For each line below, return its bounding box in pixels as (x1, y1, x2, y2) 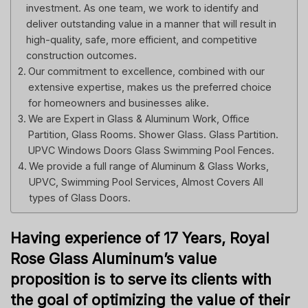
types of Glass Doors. (28, 191, 131, 203)
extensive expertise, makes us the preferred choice (27, 80, 272, 93)
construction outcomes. (25, 49, 137, 61)
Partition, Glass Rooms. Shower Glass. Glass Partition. (27, 128, 278, 140)
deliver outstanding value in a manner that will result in (25, 17, 276, 30)
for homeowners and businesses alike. (27, 96, 209, 109)
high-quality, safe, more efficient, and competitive (25, 33, 257, 45)
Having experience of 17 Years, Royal (10, 229, 269, 247)
